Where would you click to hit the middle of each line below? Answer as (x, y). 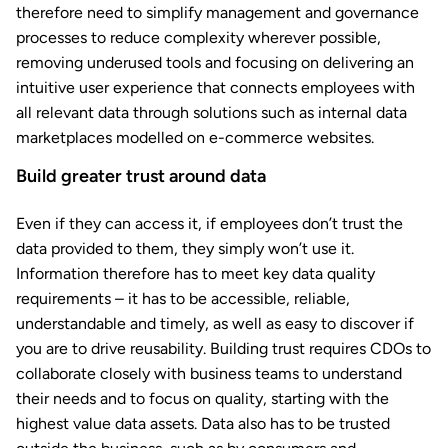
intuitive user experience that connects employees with (215, 88)
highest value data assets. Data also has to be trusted (203, 424)
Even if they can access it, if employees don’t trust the (209, 224)
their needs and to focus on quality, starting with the (202, 399)
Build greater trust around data (141, 176)
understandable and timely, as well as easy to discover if (215, 324)
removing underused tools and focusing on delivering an (215, 63)
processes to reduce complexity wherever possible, (198, 38)
